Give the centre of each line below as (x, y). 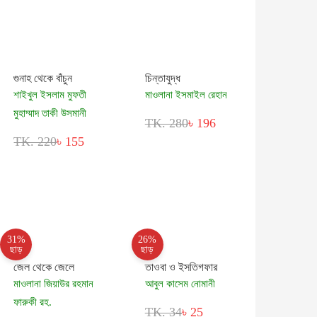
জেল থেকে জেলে (44, 267)
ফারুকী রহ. (33, 302)
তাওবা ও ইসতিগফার (181, 267)
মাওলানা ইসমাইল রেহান (186, 95)
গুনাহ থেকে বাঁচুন (43, 79)
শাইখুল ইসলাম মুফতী (50, 95)
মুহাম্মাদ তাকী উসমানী (50, 114)
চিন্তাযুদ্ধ (162, 79)
